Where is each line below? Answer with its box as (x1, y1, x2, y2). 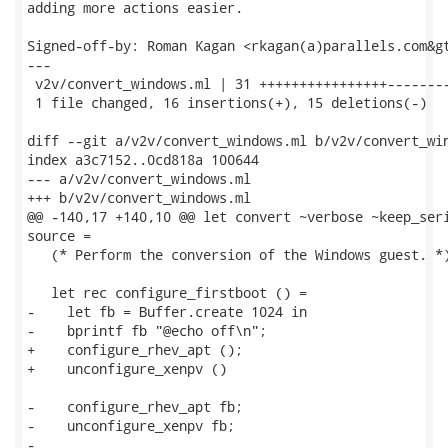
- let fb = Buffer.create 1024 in (27, 302, 307, 321)
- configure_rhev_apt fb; (27, 397, 243, 416)
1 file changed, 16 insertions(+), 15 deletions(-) (27, 93, 427, 112)
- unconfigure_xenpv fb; (27, 416, 235, 435)
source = (27, 226, 91, 245)
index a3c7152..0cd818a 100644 (27, 150, 259, 169)
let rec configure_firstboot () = (27, 283, 307, 302)
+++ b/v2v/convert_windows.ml (27, 188, 251, 207)
